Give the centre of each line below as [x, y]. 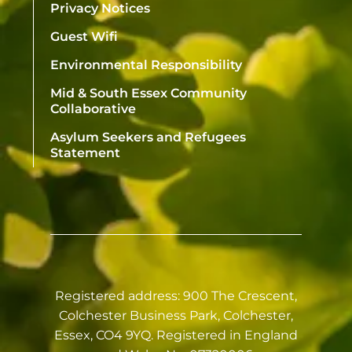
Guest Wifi [84, 36]
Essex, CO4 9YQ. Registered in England [176, 335]
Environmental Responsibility [146, 64]
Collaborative [93, 108]
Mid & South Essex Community [148, 93]
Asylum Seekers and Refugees [148, 137]
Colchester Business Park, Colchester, [176, 315]
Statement [85, 152]
